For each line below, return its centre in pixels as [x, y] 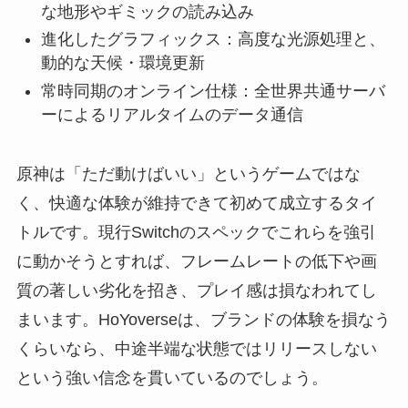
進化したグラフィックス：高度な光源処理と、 [213, 40]
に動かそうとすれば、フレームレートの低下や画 [196, 261]
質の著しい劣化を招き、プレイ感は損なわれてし [196, 290]
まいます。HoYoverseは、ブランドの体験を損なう [203, 319]
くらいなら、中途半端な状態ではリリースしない [196, 348]
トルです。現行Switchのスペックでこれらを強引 [196, 232]
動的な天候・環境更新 [122, 63]
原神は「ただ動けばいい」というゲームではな [188, 173]
